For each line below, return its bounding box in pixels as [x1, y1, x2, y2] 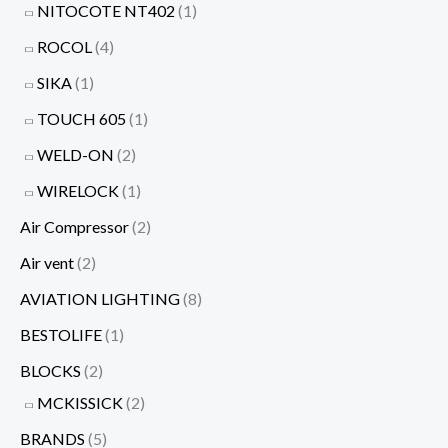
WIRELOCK [37, 180, 119, 200]
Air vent [20, 252, 74, 272]
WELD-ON [37, 144, 114, 164]
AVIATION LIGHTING [20, 288, 180, 308]
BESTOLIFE [20, 324, 102, 344]
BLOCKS [20, 360, 81, 380]
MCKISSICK [37, 392, 123, 412]
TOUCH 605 [37, 108, 126, 128]
